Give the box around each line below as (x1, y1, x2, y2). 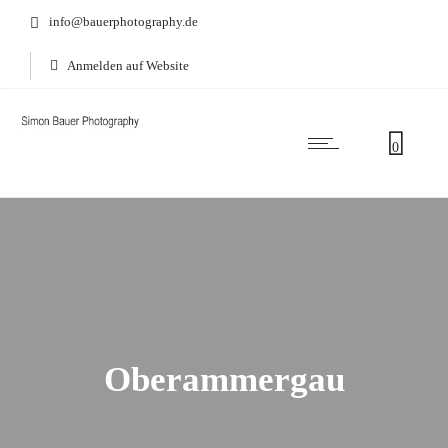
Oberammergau (103, 359, 345, 399)
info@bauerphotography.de (49, 14, 198, 29)
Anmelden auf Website (67, 58, 189, 73)
